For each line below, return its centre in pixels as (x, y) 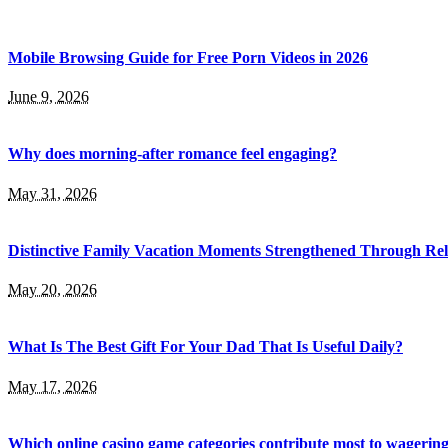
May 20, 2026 (52, 290)
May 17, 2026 (52, 386)
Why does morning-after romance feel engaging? (172, 154)
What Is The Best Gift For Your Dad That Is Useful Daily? (205, 347)
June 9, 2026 (48, 97)
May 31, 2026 (52, 193)
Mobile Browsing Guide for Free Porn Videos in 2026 (188, 57)
